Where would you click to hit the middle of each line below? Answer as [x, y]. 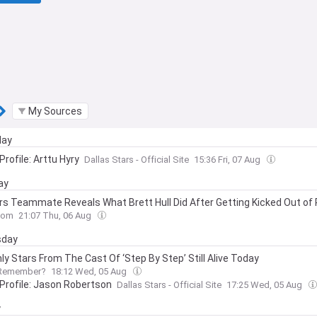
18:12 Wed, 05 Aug [90, 271]
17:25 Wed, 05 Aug [265, 285]
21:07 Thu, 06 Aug [56, 215]
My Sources [55, 111]
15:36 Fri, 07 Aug [228, 160]
